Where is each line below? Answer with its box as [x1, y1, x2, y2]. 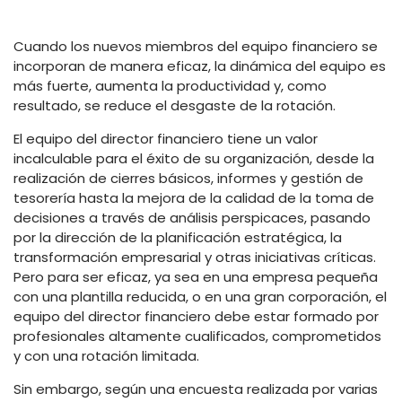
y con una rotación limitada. [13, 345, 199, 365]
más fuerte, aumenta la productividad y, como [13, 75, 327, 95]
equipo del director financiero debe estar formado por [13, 306, 379, 326]
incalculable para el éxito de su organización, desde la [13, 148, 374, 168]
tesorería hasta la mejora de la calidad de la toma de [13, 188, 374, 207]
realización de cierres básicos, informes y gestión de [13, 168, 363, 188]
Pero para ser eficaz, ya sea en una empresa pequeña [13, 267, 378, 286]
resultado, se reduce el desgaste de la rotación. [13, 95, 336, 115]
